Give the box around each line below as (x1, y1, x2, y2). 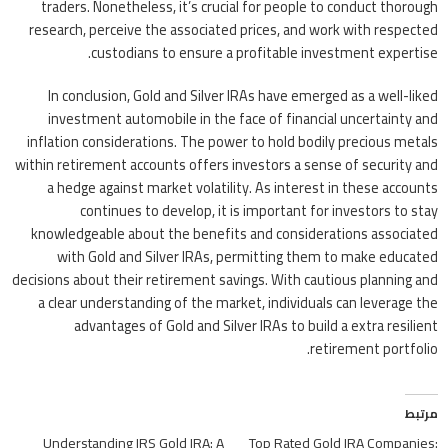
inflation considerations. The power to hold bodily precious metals (27, 127, 438, 155)
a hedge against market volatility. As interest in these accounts (47, 173, 438, 201)
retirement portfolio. (310, 334, 438, 362)
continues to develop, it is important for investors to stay (80, 196, 438, 224)
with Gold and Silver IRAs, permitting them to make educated (57, 242, 438, 270)
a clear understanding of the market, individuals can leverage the (38, 288, 438, 316)
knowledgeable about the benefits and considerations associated (31, 219, 438, 247)
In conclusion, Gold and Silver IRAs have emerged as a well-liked (48, 81, 438, 109)
